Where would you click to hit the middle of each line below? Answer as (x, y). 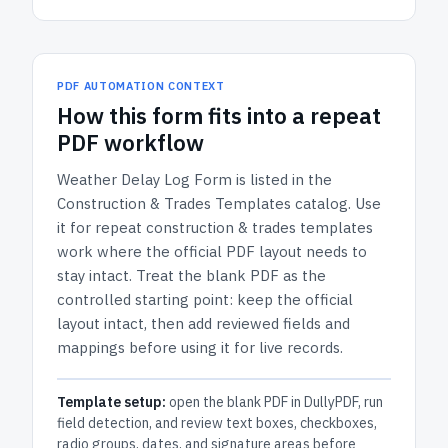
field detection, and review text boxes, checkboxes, (217, 423)
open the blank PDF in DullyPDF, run (274, 402)
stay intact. (94, 275)
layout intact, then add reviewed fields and (203, 323)
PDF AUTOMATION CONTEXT (141, 86)
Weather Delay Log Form (144, 179)
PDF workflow (130, 142)
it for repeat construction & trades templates (215, 227)
